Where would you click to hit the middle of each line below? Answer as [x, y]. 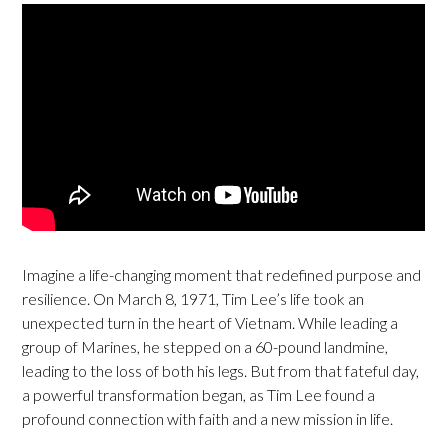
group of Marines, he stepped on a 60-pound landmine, [205, 346]
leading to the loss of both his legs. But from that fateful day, [221, 370]
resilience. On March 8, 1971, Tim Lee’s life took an [193, 298]
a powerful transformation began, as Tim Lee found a [199, 394]
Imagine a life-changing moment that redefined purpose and [222, 274]
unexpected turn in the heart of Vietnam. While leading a [210, 322]
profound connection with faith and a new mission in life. [208, 418]
